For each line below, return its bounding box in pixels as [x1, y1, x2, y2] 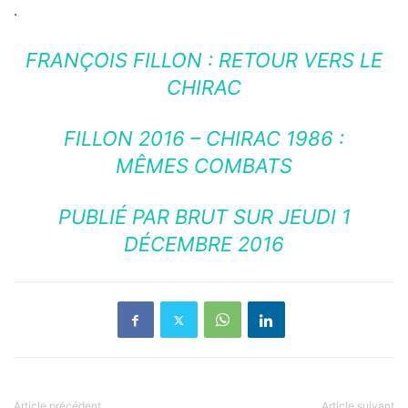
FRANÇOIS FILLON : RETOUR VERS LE [25, 48, 382, 73]
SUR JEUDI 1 [227, 205, 351, 229]
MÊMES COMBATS [116, 154, 292, 178]
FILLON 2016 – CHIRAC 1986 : [64, 127, 344, 151]
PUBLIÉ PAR [57, 205, 175, 229]
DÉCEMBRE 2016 [124, 232, 284, 257]
